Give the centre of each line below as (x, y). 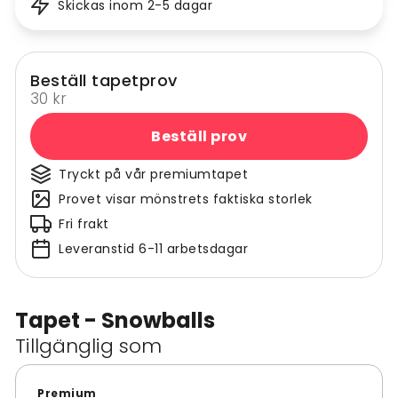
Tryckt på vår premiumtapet (153, 175)
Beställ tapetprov (104, 81)
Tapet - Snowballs (115, 321)
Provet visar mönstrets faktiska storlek (186, 199)
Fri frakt (84, 224)
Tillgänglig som (88, 346)
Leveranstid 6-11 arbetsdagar (153, 249)
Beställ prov (199, 136)
